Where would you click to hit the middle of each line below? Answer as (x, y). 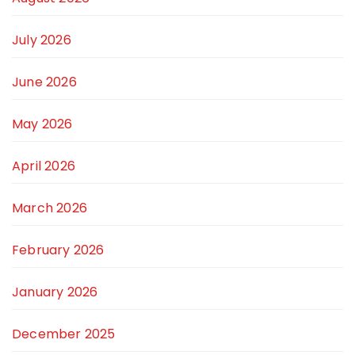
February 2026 (58, 250)
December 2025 (64, 334)
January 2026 (55, 292)
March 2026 (50, 208)
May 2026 (42, 124)
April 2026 (44, 166)
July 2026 (42, 40)
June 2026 (44, 82)
